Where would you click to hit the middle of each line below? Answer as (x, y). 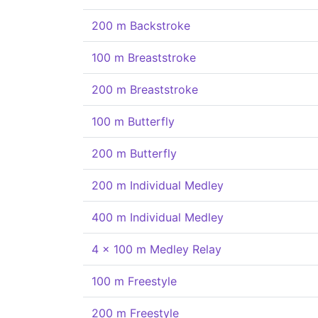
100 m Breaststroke (144, 57)
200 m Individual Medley (158, 185)
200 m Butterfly (134, 153)
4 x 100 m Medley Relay (157, 249)
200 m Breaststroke (145, 89)
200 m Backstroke (141, 26)
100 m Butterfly (133, 121)
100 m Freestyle (134, 281)
